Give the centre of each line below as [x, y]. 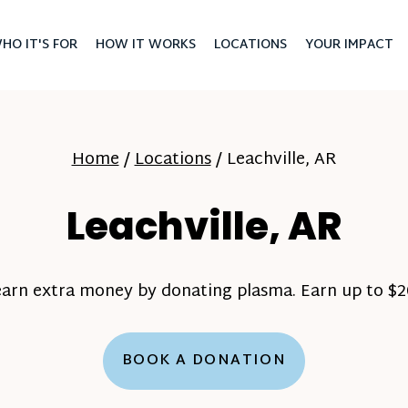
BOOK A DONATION [204, 361]
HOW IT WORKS [145, 45]
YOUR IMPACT [349, 45]
